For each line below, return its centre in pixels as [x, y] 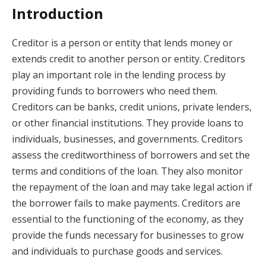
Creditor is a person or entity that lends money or [122, 43]
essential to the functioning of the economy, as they [128, 219]
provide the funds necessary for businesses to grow [128, 235]
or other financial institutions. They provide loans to [128, 123]
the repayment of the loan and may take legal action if [132, 187]
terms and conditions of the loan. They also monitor [127, 171]
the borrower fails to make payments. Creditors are [126, 203]
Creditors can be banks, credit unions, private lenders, [132, 107]
